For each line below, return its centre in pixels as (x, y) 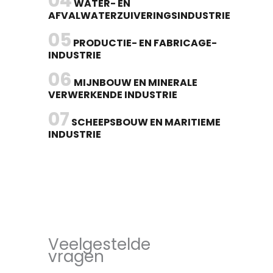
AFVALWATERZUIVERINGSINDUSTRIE (139, 16)
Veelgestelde (99, 245)
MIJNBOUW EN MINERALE (135, 83)
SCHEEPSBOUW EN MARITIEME (145, 122)
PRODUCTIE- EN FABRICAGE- (144, 43)
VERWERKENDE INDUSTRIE (113, 95)
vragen (76, 257)
